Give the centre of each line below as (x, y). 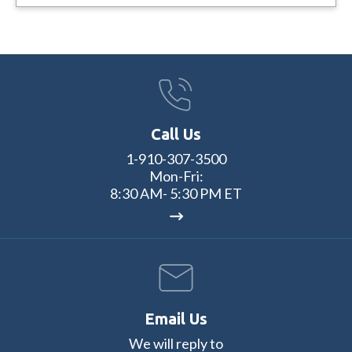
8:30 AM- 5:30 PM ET (176, 194)
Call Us (176, 134)
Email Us (176, 319)
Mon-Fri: (176, 176)
